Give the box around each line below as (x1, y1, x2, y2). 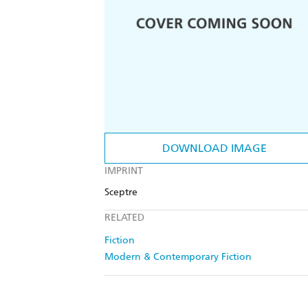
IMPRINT (104, 165, 143, 177)
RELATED (104, 212, 144, 224)
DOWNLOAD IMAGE (162, 142, 267, 155)
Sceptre (104, 186, 137, 199)
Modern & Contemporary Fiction (104, 251, 252, 263)
